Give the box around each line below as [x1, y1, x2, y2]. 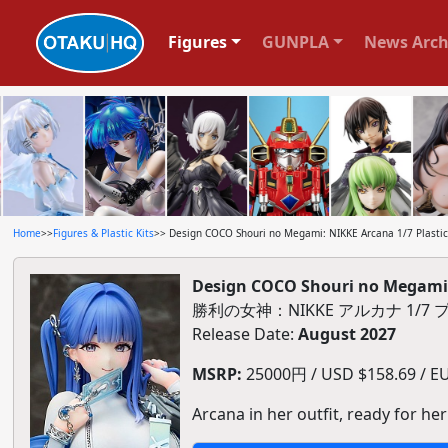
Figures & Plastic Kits [52, 226, 154, 240]
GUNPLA [261, 30, 329, 53]
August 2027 [297, 323, 396, 345]
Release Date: [191, 323, 298, 345]
